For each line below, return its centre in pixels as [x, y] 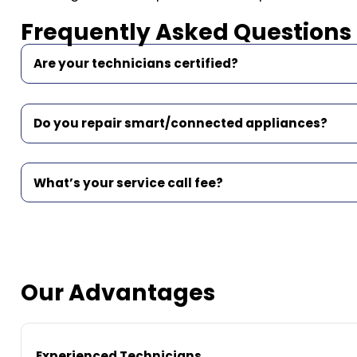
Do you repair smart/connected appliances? [181, 124]
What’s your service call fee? [129, 182]
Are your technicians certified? [136, 64]
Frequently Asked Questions [186, 31]
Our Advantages [118, 292]
